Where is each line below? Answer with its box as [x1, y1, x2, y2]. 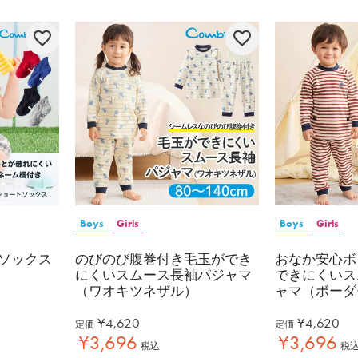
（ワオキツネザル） [75, 283, 197, 300]
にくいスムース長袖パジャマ [75, 267, 252, 284]
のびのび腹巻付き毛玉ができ [75, 251, 252, 268]
